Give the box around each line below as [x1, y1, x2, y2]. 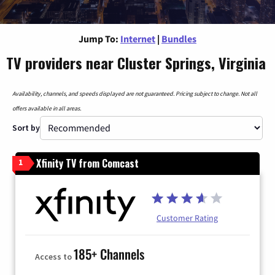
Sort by [12, 122, 40, 133]
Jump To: [79, 32, 118, 45]
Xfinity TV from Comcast [36, 155, 139, 171]
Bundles [161, 32, 196, 45]
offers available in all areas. [12, 104, 81, 112]
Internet [120, 32, 155, 45]
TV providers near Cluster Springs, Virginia [6, 51, 266, 74]
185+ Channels [74, 244, 144, 263]
